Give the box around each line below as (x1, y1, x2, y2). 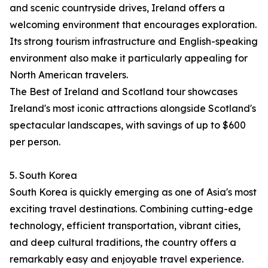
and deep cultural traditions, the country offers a (10, 236, 236, 249)
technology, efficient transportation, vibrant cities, (10, 220, 240, 232)
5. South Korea (10, 169, 77, 182)
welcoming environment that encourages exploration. (10, 19, 257, 31)
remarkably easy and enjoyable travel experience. (10, 253, 243, 266)
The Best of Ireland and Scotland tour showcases (10, 86, 237, 98)
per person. (10, 136, 60, 148)
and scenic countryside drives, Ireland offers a (10, 2, 225, 14)
